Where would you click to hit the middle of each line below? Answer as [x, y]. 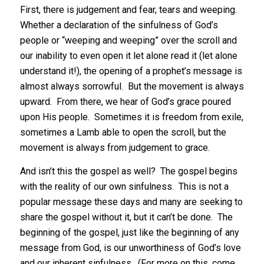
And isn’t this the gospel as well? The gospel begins [128, 171]
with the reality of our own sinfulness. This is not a [124, 186]
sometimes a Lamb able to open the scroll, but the [123, 133]
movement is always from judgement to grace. [115, 148]
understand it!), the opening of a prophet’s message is [131, 71]
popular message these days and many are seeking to [131, 202]
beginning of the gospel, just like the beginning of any [129, 232]
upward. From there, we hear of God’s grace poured [125, 102]
